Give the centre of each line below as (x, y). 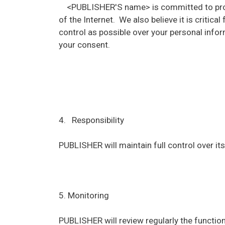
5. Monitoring (84, 195)
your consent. (84, 44)
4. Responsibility (91, 120)
